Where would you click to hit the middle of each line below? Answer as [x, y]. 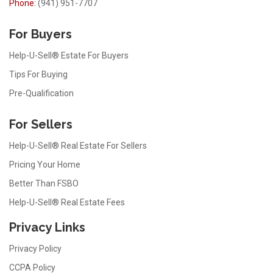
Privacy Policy [35, 249]
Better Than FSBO [44, 184]
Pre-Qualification [41, 94]
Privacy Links [47, 228]
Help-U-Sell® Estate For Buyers [69, 56]
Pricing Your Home [45, 165]
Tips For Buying [38, 75]
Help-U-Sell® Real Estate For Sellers [78, 146]
